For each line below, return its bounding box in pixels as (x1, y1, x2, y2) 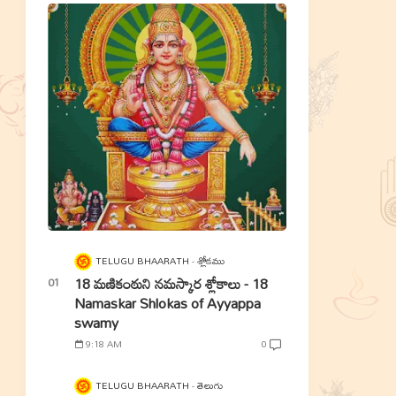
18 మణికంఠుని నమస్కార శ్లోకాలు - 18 (73, 269, 268, 298)
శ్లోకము (196, 250, 225, 270)
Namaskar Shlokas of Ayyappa (73, 288, 261, 317)
